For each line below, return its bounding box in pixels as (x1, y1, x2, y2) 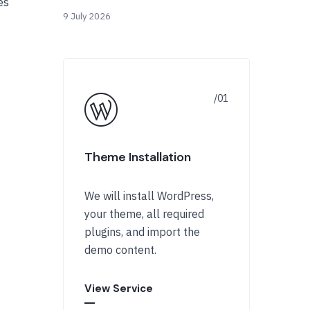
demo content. (84, 243, 156, 257)
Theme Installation (84, 149, 191, 165)
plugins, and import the (84, 225, 200, 239)
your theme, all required (84, 207, 204, 221)
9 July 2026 (63, 10, 111, 22)
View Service (84, 282, 153, 295)
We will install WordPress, (84, 189, 214, 203)
